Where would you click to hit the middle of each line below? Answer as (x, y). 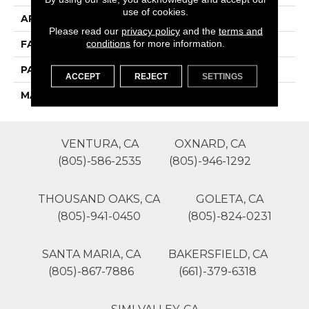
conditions (109, 43)
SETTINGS (223, 76)
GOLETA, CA (229, 199)
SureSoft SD (191, 96)
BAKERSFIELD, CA (218, 255)
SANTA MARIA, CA (91, 255)
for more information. (178, 43)
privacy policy (150, 30)
